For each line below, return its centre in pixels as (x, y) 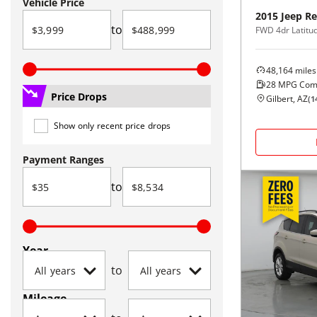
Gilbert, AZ (287, 98)
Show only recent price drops (113, 126)
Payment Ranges (63, 160)
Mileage (45, 299)
